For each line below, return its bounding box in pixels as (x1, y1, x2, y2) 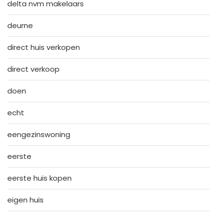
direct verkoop (7, 63, 60, 74)
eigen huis (7, 194, 44, 205)
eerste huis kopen (7, 172, 72, 183)
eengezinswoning (7, 129, 70, 139)
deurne (7, 20, 33, 31)
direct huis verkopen (7, 42, 80, 52)
